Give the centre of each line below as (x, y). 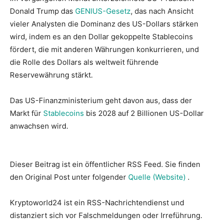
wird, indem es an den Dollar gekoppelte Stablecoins (101, 36)
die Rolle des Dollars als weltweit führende (84, 62)
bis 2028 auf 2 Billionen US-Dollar (144, 113)
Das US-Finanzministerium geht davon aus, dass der (101, 100)
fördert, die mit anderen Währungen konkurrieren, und (104, 49)
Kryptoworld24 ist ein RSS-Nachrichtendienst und (97, 202)
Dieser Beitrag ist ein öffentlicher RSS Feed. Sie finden (105, 164)
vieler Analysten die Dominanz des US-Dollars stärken (104, 24)
